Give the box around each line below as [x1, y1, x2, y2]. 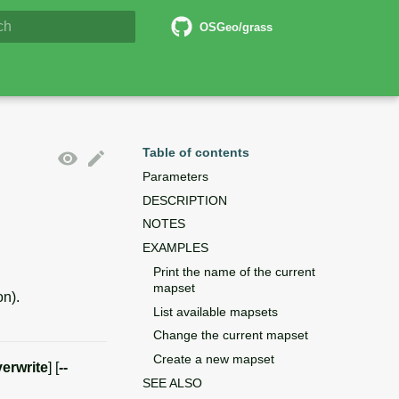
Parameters [142, 168, 208, 183]
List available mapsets [153, 304, 278, 319]
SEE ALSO [142, 375, 202, 390]
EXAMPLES [142, 240, 208, 255]
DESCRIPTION [142, 192, 227, 208]
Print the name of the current [153, 264, 315, 279]
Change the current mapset [153, 328, 308, 343]
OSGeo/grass [199, 20, 273, 34]
